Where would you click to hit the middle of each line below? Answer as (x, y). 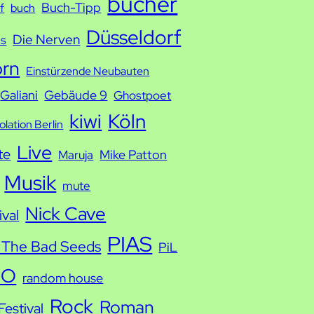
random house (63, 278)
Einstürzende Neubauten (88, 71)
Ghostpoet (143, 95)
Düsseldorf (134, 37)
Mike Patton (134, 155)
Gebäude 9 (76, 95)
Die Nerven (47, 40)
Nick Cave (66, 213)
